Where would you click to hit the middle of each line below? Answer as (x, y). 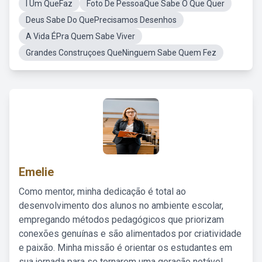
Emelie (36, 172)
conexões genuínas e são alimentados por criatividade (130, 234)
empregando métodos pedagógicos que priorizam (121, 220)
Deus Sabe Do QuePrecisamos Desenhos (101, 20)
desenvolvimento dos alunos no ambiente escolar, (121, 206)
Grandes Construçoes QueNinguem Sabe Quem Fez (121, 53)
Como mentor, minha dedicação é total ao (102, 192)
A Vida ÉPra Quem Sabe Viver (80, 36)
